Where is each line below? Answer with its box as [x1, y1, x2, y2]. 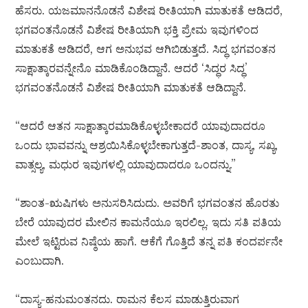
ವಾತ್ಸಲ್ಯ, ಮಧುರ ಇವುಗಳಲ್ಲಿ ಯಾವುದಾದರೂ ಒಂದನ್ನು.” [15, 157, 236, 172]
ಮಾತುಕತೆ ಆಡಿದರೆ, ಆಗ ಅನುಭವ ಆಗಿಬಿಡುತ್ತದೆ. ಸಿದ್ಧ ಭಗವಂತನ [15, 42, 276, 56]
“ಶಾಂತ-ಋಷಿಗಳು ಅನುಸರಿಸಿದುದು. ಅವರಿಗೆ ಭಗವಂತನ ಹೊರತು [15, 196, 280, 210]
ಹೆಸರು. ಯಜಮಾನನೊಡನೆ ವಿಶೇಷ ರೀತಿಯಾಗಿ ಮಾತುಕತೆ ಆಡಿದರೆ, [15, 3, 283, 18]
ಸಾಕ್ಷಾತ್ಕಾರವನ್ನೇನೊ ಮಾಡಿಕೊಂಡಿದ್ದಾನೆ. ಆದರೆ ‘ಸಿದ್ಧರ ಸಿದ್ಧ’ [15, 61, 248, 76]
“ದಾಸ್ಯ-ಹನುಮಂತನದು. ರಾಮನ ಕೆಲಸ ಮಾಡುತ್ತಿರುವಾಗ [15, 292, 240, 307]
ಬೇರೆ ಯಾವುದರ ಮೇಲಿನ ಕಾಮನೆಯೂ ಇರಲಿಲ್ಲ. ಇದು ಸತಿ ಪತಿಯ [15, 215, 282, 230]
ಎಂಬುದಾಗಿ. [15, 254, 65, 268]
